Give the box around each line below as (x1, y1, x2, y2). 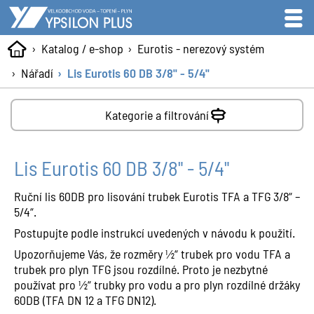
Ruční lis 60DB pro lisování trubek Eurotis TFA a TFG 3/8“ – (14, 189, 300, 204)
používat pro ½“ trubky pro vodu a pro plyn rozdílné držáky (14, 277, 300, 292)
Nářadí (21, 65, 53, 81)
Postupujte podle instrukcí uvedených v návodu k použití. (14, 225, 295, 240)
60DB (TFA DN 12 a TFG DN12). (14, 292, 156, 308)
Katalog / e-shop (41, 41, 123, 56)
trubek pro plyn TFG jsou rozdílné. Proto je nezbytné (14, 261, 268, 277)
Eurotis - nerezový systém (137, 41, 264, 56)
